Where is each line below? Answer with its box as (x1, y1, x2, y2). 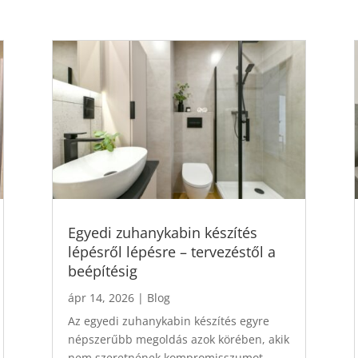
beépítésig (67, 261, 137, 281)
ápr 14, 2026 (67, 290, 134, 306)
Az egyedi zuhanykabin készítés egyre (67, 313, 269, 329)
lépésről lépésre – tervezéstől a (67, 242, 276, 262)
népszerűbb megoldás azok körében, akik (67, 332, 289, 348)
